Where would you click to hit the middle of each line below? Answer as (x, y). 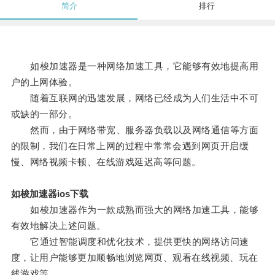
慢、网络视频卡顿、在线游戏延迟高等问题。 (106, 162)
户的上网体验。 (44, 82)
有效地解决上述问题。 (58, 226)
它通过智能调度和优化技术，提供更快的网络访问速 (130, 242)
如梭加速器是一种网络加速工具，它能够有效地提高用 (135, 66)
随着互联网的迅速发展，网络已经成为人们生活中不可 (135, 98)
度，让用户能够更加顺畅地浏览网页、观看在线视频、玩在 (134, 258)
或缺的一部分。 (44, 114)
